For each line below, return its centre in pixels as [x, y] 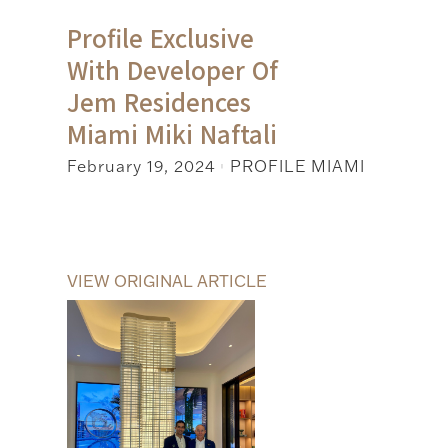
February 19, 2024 [141, 166]
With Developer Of [173, 69]
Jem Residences [159, 101]
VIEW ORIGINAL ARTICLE [167, 281]
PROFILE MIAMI [298, 166]
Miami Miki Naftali [172, 133]
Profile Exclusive [161, 37]
